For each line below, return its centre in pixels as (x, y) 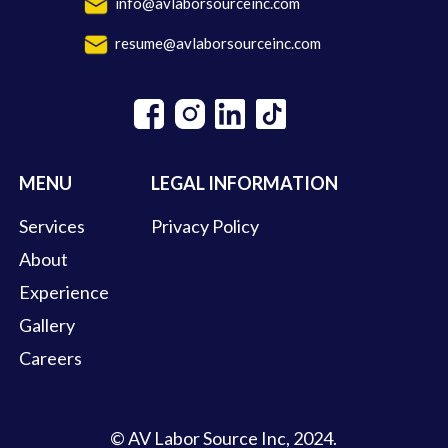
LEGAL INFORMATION (244, 183)
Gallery (47, 325)
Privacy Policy (205, 226)
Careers (50, 358)
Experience (64, 292)
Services (52, 226)
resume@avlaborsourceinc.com (218, 43)
